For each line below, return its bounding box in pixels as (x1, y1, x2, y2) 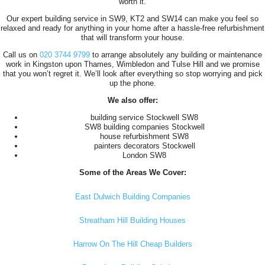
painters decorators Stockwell (93, 141, 195, 151)
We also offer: (107, 96, 158, 105)
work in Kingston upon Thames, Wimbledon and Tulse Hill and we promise (5, 60, 260, 69)
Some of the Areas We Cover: (79, 168, 186, 177)
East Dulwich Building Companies (75, 192, 190, 202)
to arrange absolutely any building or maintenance (90, 50, 262, 60)
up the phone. (109, 79, 156, 88)
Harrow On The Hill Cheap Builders (73, 240, 192, 249)
